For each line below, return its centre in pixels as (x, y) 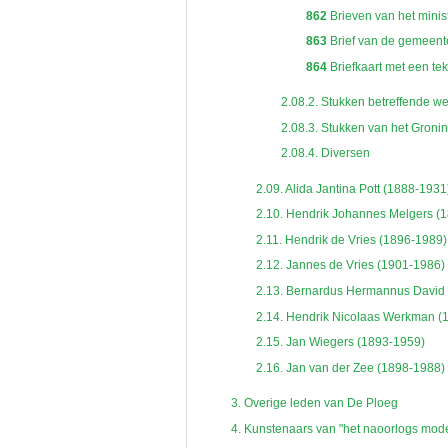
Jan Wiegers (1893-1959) (353, 342)
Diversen (343, 153)
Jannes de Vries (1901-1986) (363, 265)
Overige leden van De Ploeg (319, 402)
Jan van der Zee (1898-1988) (363, 367)
